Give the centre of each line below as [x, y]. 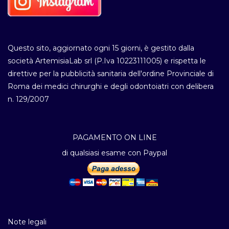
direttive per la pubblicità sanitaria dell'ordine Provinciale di [111, 73]
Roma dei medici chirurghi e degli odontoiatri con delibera [111, 86]
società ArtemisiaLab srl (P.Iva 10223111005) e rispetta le [107, 61]
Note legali [27, 222]
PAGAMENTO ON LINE [114, 137]
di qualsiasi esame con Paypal [114, 153]
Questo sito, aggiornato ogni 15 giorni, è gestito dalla [101, 48]
